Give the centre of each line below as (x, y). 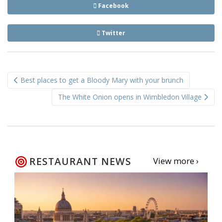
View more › (176, 161)
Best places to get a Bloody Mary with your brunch (101, 80)
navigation (41, 88)
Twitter (113, 33)
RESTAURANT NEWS (80, 161)
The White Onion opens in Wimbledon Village (131, 97)
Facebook (113, 5)
